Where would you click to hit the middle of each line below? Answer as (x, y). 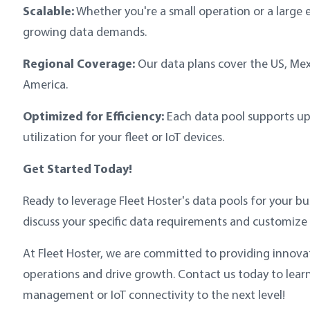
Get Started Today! (77, 168)
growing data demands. (86, 31)
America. (47, 84)
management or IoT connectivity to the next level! (155, 294)
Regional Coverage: (79, 63)
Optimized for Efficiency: (93, 116)
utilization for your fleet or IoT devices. (125, 137)
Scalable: (48, 10)
